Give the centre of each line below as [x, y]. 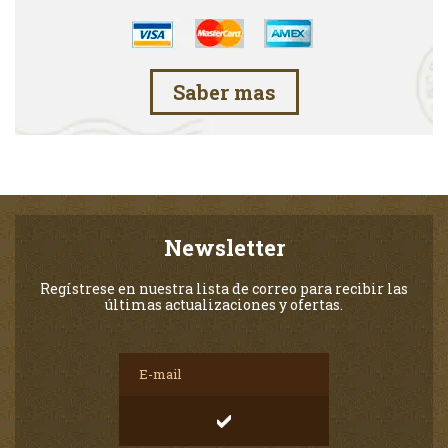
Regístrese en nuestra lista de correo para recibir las [224, 288]
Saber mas [224, 91]
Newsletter [224, 247]
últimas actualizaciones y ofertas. [224, 304]
